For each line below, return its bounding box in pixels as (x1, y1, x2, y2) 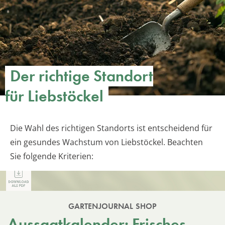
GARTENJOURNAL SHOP (68, 200, 157, 211)
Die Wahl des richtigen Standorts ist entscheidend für (10, 122, 212, 134)
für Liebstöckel (5, 85, 103, 106)
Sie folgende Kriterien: (10, 150, 93, 162)
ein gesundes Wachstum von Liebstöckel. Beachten (10, 136, 203, 148)
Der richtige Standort (10, 65, 153, 86)
